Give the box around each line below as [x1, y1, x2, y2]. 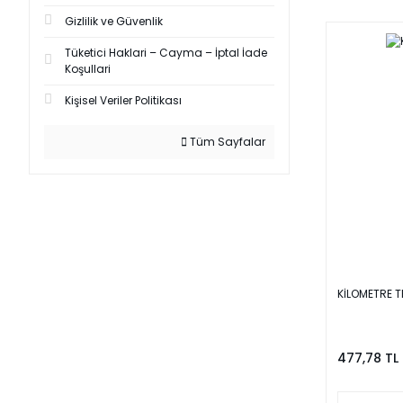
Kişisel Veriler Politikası [65, 93, 182, 108]
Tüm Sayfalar [187, 134, 265, 149]
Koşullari [65, 61, 111, 76]
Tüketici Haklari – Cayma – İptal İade [65, 45, 267, 60]
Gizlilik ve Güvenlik [65, 13, 163, 29]
